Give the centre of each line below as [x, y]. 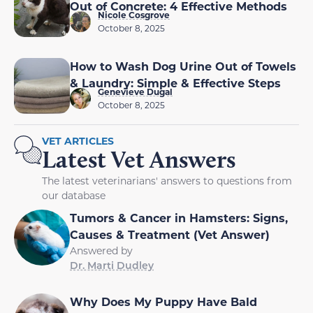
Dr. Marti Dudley [112, 265]
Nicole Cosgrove [134, 15]
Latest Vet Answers [139, 160]
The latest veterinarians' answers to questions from [167, 181]
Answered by [101, 251]
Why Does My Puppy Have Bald [163, 302]
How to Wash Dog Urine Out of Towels [183, 66]
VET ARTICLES [78, 141]
